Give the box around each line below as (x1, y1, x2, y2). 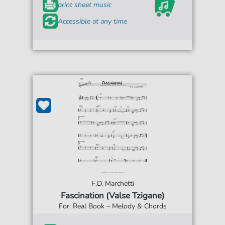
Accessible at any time (58, 16, 128, 26)
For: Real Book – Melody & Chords (58, 201, 167, 211)
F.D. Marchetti (91, 179, 134, 188)
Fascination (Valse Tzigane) (61, 190, 164, 201)
